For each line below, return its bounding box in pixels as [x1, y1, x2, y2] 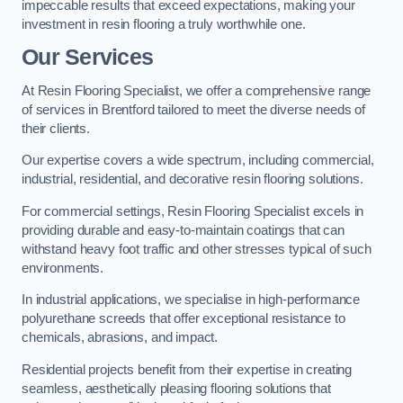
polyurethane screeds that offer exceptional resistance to [22, 311, 345, 327]
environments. [22, 260, 104, 275]
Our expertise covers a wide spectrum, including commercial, [22, 153, 374, 168]
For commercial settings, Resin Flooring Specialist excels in [22, 203, 364, 219]
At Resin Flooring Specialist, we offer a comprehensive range [22, 83, 372, 98]
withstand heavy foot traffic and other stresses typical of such [22, 241, 372, 256]
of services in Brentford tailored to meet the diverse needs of [22, 102, 365, 117]
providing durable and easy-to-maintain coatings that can [22, 222, 345, 237]
